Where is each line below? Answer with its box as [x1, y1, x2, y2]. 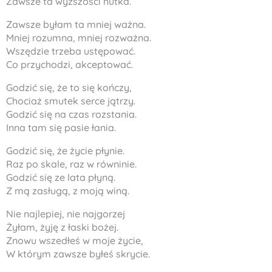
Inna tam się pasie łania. [6, 121, 116, 134]
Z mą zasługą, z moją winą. [6, 185, 129, 197]
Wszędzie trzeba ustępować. [6, 45, 135, 57]
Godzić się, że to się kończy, [6, 81, 132, 93]
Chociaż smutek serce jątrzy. [6, 95, 135, 107]
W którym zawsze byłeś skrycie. [6, 248, 150, 260]
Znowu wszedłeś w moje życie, [6, 234, 143, 246]
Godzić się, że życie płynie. [6, 144, 124, 157]
